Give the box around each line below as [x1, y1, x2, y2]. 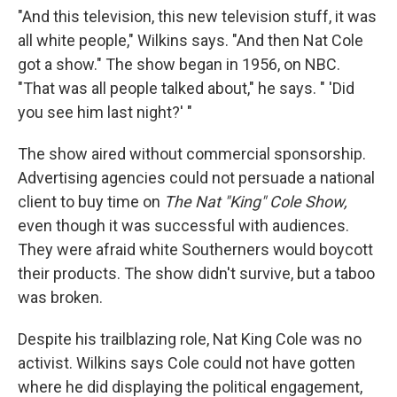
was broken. [18, 288, 103, 307]
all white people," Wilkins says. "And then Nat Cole [18, 31, 363, 50]
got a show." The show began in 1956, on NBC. [18, 55, 340, 74]
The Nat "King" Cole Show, [164, 192, 347, 211]
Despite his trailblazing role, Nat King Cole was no [18, 330, 362, 348]
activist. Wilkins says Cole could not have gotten [18, 354, 355, 372]
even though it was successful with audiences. [18, 216, 349, 235]
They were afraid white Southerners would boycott [18, 240, 373, 259]
